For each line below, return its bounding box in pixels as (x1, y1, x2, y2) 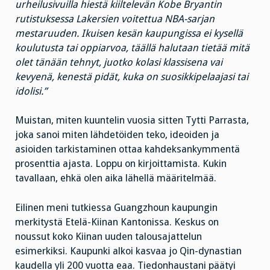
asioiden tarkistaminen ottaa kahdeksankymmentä (15, 143, 240, 155)
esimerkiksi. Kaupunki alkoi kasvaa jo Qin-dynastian (15, 245, 242, 257)
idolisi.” (15, 85, 47, 97)
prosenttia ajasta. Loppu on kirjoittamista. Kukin (15, 158, 227, 170)
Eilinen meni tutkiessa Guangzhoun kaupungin (15, 202, 218, 214)
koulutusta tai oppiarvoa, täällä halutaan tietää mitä (15, 42, 250, 54)
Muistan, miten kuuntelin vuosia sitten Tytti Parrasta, (15, 115, 249, 127)
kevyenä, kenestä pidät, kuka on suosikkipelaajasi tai (15, 71, 248, 83)
